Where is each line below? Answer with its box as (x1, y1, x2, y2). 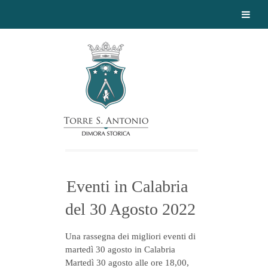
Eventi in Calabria (66, 177, 188, 196)
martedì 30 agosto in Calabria (65, 245, 175, 254)
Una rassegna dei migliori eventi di (65, 232, 196, 241)
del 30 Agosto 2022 (65, 200, 196, 218)
